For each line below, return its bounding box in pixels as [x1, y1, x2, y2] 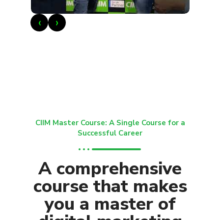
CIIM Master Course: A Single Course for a [35, 117, 185, 128]
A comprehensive [38, 156, 182, 181]
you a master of [44, 192, 176, 216]
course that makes [33, 174, 187, 198]
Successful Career [78, 128, 142, 138]
